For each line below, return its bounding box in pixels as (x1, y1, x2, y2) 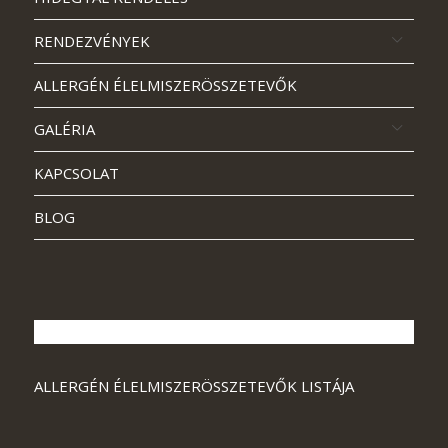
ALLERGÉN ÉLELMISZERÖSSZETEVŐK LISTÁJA (33, 375, 354, 396)
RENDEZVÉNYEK (33, 30, 150, 51)
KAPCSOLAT (33, 162, 119, 183)
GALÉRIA (33, 118, 95, 139)
